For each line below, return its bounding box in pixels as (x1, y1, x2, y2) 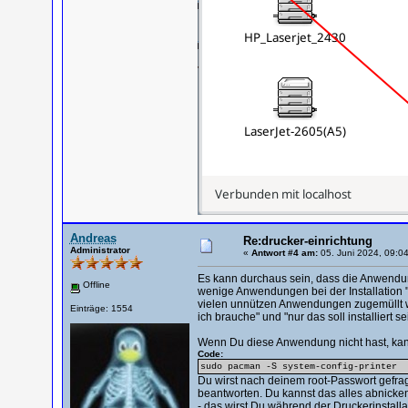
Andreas (69, 231, 117, 245)
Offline (79, 280, 110, 290)
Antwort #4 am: (250, 248, 318, 258)
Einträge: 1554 (69, 302, 133, 313)
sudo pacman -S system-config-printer (199, 362, 397, 372)
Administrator (69, 245, 130, 255)
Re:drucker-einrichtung (242, 234, 372, 248)
